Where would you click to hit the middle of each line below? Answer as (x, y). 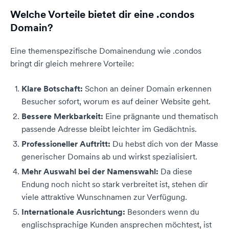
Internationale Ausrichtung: (73, 212)
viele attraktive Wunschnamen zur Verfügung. (104, 197)
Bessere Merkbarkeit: (62, 116)
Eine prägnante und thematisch (161, 116)
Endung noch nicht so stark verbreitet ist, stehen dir (115, 184)
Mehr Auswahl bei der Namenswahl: (90, 171)
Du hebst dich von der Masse (164, 144)
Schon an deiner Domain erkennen (147, 88)
